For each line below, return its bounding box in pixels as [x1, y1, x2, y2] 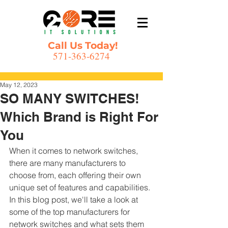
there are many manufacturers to [9, 158, 128, 168]
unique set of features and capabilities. [9, 182, 152, 192]
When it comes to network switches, [9, 146, 140, 156]
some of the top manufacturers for [9, 207, 132, 217]
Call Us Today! [45, 40, 118, 51]
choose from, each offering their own [9, 170, 143, 180]
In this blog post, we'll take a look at [9, 194, 140, 205]
